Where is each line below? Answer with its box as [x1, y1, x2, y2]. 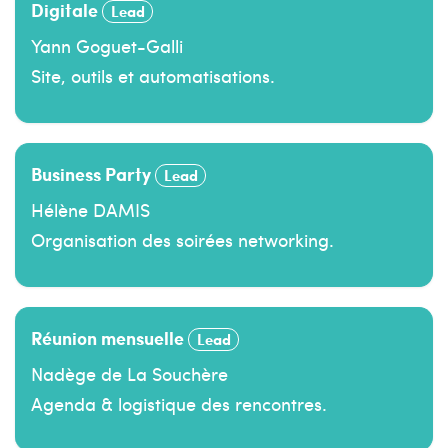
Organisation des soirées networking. [31, 226, 334, 252]
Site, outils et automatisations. [31, 62, 275, 88]
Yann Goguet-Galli [31, 32, 183, 58]
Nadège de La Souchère [31, 360, 228, 386]
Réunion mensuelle [31, 323, 188, 351]
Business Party [31, 159, 155, 187]
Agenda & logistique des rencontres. [31, 390, 327, 416]
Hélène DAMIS [31, 196, 150, 222]
